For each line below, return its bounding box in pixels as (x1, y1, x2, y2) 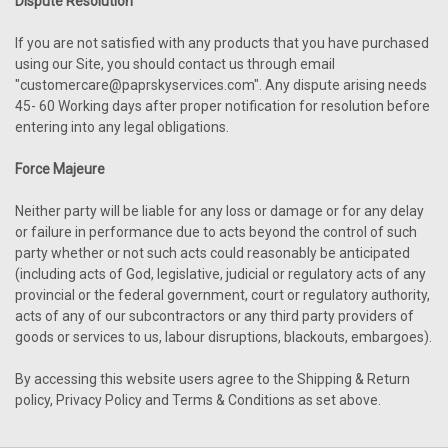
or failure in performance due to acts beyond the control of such (15, 224, 417, 240)
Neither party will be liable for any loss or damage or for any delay (15, 203, 424, 219)
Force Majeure (15, 161, 105, 177)
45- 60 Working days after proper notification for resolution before (15, 98, 430, 114)
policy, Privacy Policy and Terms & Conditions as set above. (15, 392, 384, 408)
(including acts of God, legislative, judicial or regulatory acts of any (15, 266, 426, 282)
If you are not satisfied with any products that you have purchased (15, 35, 429, 51)
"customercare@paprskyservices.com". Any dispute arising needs (15, 77, 427, 93)
